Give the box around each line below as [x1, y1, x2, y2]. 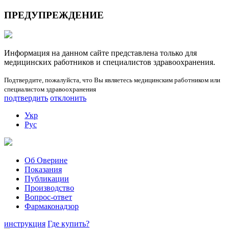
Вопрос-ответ [25, 193, 72, 202]
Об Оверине [25, 156, 67, 165]
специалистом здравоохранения [4, 85, 96, 94]
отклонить [50, 94, 86, 103]
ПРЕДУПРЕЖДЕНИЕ [4, 9, 104, 20]
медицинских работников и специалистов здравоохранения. [4, 58, 215, 67]
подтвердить [4, 94, 48, 103]
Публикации [25, 174, 69, 184]
